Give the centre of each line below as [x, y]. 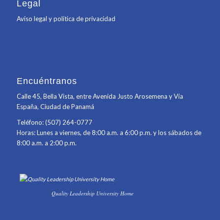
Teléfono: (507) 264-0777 [54, 122]
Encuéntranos [47, 81]
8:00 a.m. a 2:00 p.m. [46, 143]
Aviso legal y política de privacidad [66, 19]
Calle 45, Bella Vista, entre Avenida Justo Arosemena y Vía [100, 96]
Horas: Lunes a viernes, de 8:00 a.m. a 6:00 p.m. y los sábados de [109, 132]
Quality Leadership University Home [93, 193]
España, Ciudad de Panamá [55, 106]
